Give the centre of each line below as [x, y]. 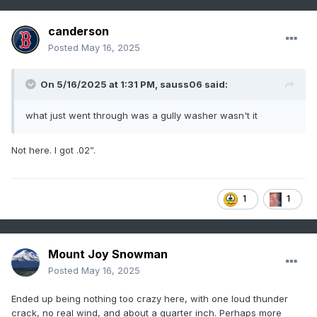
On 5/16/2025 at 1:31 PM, [100, 85]
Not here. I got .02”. [55, 150]
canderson [79, 31]
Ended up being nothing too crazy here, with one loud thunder [150, 299]
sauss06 [181, 85]
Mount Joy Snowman [108, 254]
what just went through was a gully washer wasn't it [142, 116]
